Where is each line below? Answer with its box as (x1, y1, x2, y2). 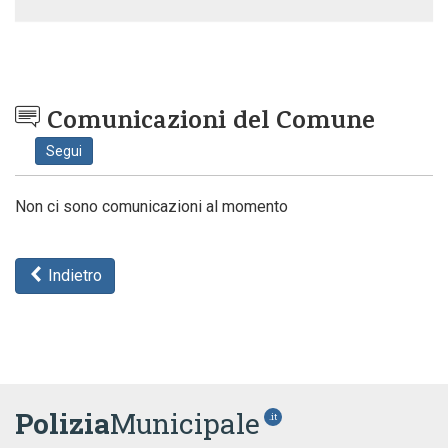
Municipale (110, 405, 260, 442)
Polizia (15, 405, 110, 442)
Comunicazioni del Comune (40, 103, 375, 144)
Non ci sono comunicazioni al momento (15, 197, 288, 216)
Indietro (44, 266, 102, 285)
